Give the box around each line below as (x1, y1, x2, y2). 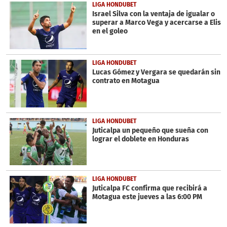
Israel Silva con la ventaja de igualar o (92, 10, 215, 19)
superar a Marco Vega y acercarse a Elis (92, 18, 221, 27)
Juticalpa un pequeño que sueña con (92, 126, 208, 135)
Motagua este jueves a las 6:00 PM (92, 193, 202, 202)
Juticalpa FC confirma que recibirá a (92, 184, 207, 193)
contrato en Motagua (92, 76, 160, 85)
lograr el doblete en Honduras (92, 134, 189, 143)
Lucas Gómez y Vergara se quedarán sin (92, 67, 220, 77)
